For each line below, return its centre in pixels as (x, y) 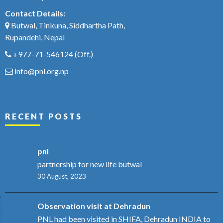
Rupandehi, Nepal (35, 37)
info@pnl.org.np (42, 71)
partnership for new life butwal (90, 164)
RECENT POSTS (44, 116)
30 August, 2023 (62, 176)
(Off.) (83, 54)
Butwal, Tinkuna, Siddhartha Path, (68, 25)
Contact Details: (35, 13)
